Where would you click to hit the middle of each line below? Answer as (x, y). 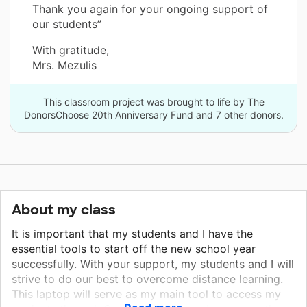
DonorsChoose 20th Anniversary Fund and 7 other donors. (153, 114)
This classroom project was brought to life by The (153, 101)
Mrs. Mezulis (64, 65)
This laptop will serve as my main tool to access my (146, 294)
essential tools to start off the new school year (134, 248)
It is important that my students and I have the (132, 233)
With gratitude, (71, 50)
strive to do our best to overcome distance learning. (147, 279)
